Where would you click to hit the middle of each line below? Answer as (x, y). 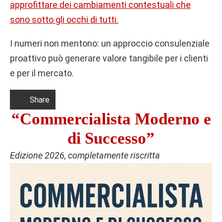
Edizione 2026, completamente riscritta (85, 156)
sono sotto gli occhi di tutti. (64, 20)
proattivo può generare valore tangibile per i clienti (109, 58)
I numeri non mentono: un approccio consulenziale (110, 44)
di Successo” (111, 139)
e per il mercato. (42, 73)
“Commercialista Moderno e (111, 119)
